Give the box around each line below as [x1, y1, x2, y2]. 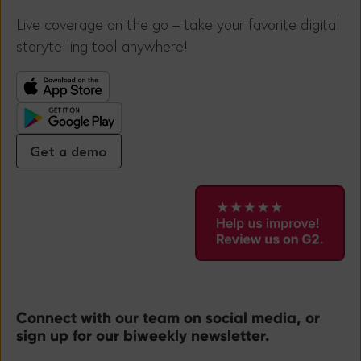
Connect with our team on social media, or [16, 309, 320, 328]
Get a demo [30, 141, 108, 160]
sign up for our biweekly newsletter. [16, 326, 269, 346]
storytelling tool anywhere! [16, 36, 188, 56]
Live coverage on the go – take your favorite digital [16, 15, 340, 34]
